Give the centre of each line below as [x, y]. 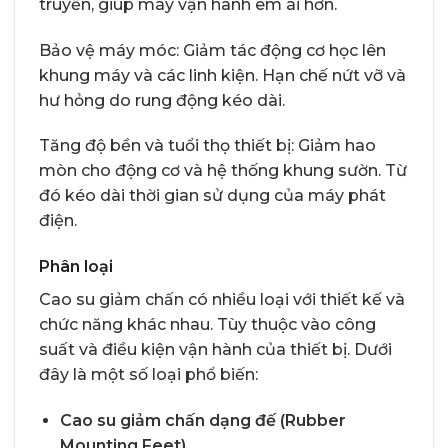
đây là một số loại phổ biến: [148, 375]
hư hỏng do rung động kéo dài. [162, 100]
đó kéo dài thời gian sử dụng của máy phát [212, 196]
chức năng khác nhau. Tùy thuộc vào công [207, 325]
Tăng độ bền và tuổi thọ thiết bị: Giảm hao [207, 146]
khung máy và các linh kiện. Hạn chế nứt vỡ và [222, 75]
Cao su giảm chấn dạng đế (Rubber [202, 421]
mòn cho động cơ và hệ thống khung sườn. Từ [223, 171]
